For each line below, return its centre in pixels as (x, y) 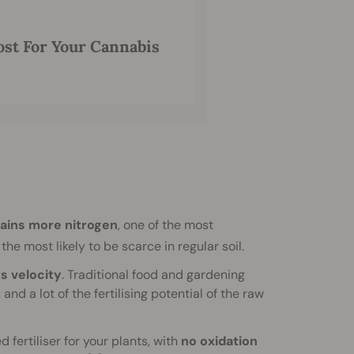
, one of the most (165, 224)
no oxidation (219, 341)
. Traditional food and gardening (153, 275)
